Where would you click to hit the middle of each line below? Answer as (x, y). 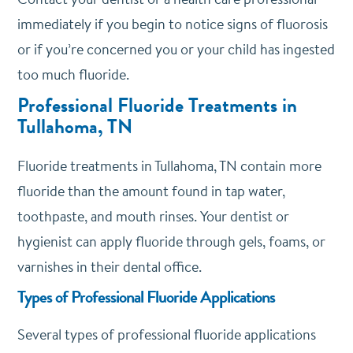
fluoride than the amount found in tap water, (151, 191)
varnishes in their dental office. (109, 267)
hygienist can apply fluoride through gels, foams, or (171, 242)
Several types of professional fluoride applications (166, 334)
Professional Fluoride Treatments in (157, 106)
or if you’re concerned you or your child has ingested (176, 49)
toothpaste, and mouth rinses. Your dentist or (153, 216)
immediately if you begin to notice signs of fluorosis (172, 24)
